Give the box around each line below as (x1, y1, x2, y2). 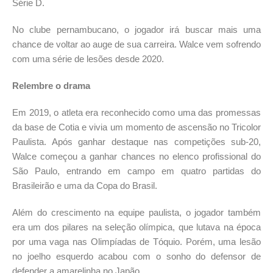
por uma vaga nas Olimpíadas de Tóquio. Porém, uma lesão (12, 236, 261, 247)
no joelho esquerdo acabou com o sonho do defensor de (12, 250, 261, 261)
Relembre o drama (12, 80, 90, 91)
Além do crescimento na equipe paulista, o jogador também (12, 207, 261, 218)
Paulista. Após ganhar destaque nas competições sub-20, (12, 136, 261, 147)
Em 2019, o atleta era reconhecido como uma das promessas (12, 107, 261, 118)
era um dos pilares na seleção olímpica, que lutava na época (12, 221, 261, 232)
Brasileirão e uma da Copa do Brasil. (12, 180, 157, 191)
